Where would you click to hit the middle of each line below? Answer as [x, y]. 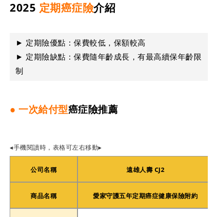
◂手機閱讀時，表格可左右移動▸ [56, 147]
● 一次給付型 [39, 109]
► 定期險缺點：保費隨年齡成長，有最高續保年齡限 [108, 56]
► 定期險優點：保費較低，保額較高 [81, 42]
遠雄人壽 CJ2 [145, 169]
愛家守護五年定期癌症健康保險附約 [145, 195]
